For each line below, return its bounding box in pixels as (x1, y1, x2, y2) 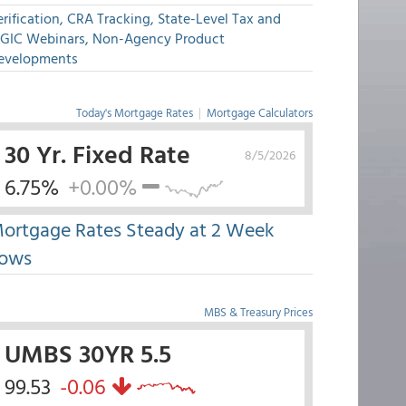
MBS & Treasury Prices (203, 303, 313, 321)
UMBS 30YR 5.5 (4, 333, 171, 372)
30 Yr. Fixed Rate (4, 134, 190, 172)
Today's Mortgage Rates (75, 103, 193, 121)
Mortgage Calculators (206, 103, 313, 121)
